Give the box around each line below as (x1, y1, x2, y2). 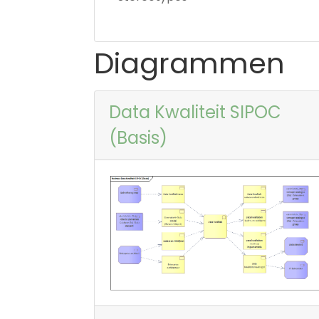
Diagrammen (94, 43, 285, 83)
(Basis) (109, 125, 167, 150)
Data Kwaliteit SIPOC (109, 100, 281, 124)
